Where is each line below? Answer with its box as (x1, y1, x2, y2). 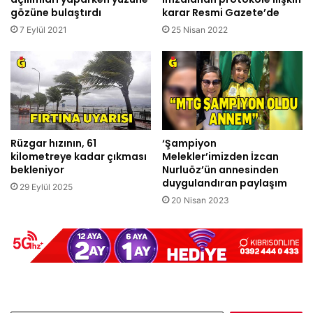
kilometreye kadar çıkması (10, 150, 147, 164)
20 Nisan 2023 (171, 195, 229, 206)
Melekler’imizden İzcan (162, 150, 279, 164)
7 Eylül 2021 (20, 24, 67, 35)
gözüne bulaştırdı (10, 5, 101, 20)
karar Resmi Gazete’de (162, 5, 279, 20)
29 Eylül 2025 (20, 182, 73, 193)
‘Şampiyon (162, 136, 217, 151)
